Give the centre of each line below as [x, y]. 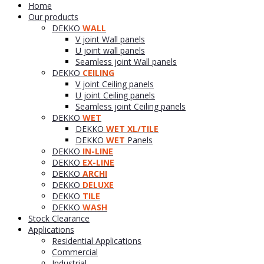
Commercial [75, 252]
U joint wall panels [110, 50]
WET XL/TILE [132, 128]
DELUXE [98, 184]
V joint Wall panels [110, 39]
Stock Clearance [59, 218]
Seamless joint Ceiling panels [131, 106]
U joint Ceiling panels [115, 95]
